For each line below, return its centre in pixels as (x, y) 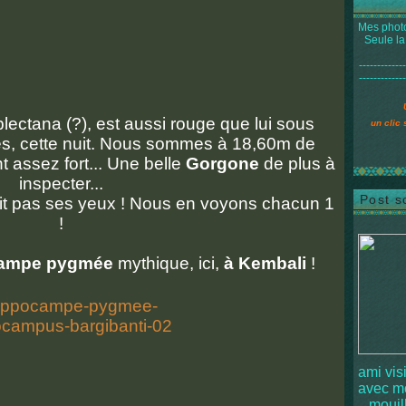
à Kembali (265, 263)
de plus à (297, 164)
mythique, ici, (168, 263)
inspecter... (63, 184)
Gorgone (222, 164)
